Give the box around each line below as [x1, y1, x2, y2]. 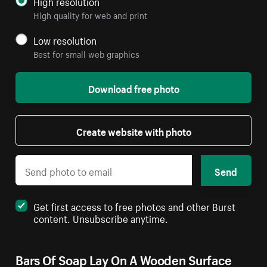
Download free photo [88, 80, 179, 96]
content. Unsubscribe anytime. [33, 209, 169, 225]
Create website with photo [76, 123, 191, 139]
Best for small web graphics [33, 47, 140, 61]
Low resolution [33, 32, 97, 48]
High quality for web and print [33, 8, 148, 22]
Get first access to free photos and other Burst [33, 197, 236, 213]
